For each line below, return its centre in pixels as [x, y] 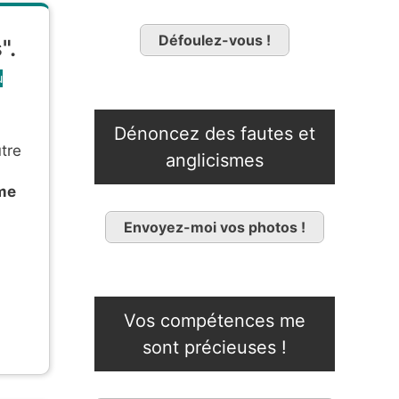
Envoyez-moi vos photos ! [215, 228]
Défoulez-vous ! [215, 41]
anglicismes [215, 161]
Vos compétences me [215, 321]
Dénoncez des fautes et [215, 134]
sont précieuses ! [215, 348]
